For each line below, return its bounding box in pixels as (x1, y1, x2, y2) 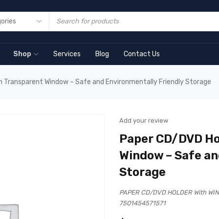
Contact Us (124, 50, 160, 58)
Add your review (119, 117, 168, 124)
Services (53, 50, 81, 58)
